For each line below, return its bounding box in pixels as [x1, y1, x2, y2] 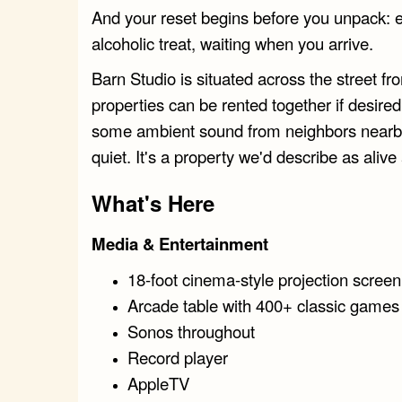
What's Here [92, 187, 214, 218]
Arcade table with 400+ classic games [127, 293, 399, 317]
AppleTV [127, 371, 189, 395]
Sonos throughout [127, 319, 255, 343]
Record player [127, 345, 228, 369]
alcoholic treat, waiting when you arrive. [92, 31, 373, 55]
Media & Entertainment [92, 231, 268, 256]
